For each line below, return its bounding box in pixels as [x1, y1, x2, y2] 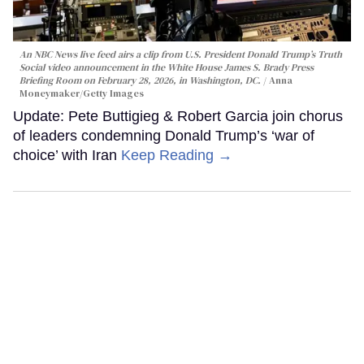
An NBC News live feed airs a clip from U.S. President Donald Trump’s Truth [19, 48, 342, 62]
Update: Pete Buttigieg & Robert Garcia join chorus [13, 108, 343, 125]
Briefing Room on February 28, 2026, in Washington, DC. [19, 74, 263, 88]
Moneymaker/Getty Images [19, 87, 144, 101]
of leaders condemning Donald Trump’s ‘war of [13, 128, 314, 145]
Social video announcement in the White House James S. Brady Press [19, 61, 314, 75]
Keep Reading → [121, 147, 232, 164]
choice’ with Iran [13, 147, 121, 164]
